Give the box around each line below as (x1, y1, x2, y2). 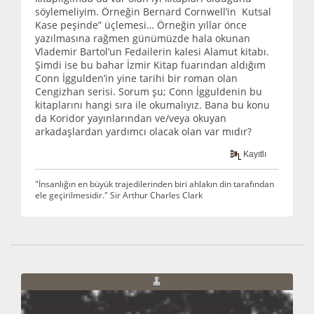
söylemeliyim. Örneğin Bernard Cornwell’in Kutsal (35, 4, 271, 18)
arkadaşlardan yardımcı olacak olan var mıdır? (35, 124, 252, 138)
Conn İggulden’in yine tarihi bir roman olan (35, 71, 238, 85)
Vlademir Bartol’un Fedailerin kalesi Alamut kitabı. (35, 44, 269, 58)
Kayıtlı (241, 149, 267, 160)
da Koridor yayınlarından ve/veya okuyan (35, 111, 226, 125)
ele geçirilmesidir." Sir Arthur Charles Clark (35, 189, 203, 200)
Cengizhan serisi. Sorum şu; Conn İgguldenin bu (35, 84, 262, 98)
